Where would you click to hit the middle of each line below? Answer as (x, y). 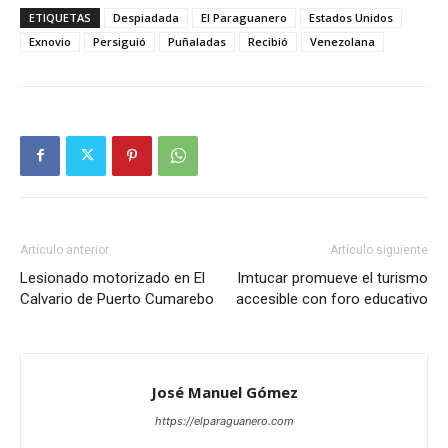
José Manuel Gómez (224, 391)
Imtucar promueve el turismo (332, 277)
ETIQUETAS (60, 17)
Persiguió (119, 41)
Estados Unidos (351, 17)
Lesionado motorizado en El (112, 277)
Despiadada (146, 17)
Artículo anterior (64, 249)
